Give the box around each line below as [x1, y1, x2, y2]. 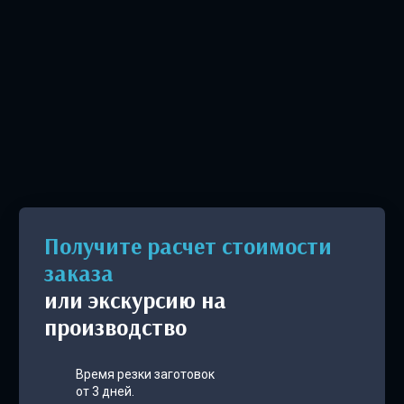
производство [44, 313, 187, 342]
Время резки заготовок [76, 367, 215, 382]
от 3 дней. [76, 384, 134, 399]
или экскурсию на [44, 286, 226, 315]
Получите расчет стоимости [44, 232, 60, 261]
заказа [44, 259, 114, 288]
